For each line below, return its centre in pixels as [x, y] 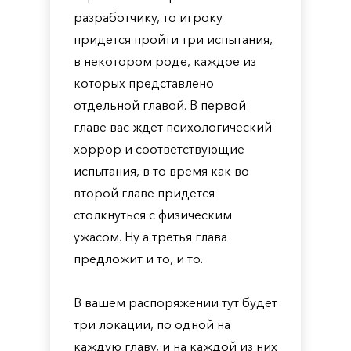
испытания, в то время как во [161, 171]
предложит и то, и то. [138, 259]
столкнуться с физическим [153, 215]
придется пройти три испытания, [173, 39]
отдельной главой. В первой [160, 105]
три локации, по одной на [152, 324]
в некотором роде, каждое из [165, 61]
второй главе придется [144, 193]
